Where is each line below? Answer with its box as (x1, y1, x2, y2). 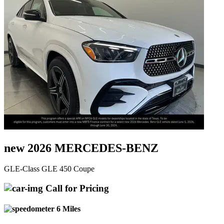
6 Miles (54, 204, 80, 213)
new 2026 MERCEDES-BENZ (4, 141, 158, 154)
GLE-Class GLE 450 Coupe (4, 164, 94, 173)
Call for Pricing (43, 183, 109, 194)
